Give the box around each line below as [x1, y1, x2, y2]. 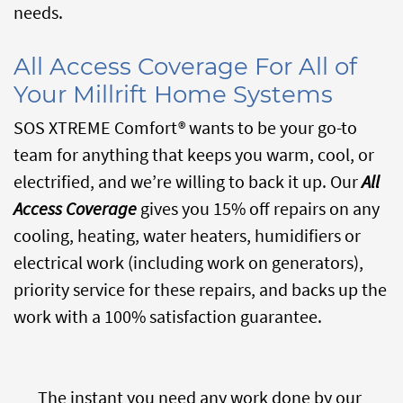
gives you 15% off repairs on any [137, 197, 380, 219]
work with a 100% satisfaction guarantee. [13, 305, 322, 327]
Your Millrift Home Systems [13, 80, 333, 109]
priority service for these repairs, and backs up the [13, 278, 387, 300]
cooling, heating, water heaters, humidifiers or [13, 224, 361, 246]
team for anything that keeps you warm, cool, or [13, 143, 374, 166]
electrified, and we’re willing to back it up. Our [13, 170, 362, 193]
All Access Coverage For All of [13, 52, 357, 81]
